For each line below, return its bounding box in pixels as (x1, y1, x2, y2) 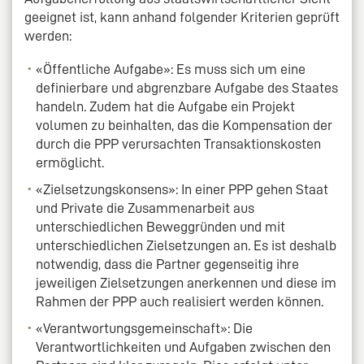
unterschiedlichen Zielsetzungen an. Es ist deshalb (36, 237, 337, 253)
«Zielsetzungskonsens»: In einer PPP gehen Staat (36, 181, 329, 197)
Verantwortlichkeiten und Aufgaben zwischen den (36, 339, 331, 354)
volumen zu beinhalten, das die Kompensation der (36, 117, 333, 132)
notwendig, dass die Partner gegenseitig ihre (36, 256, 300, 271)
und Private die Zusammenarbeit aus (36, 200, 255, 215)
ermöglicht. (36, 154, 105, 170)
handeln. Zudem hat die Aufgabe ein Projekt (36, 98, 296, 114)
